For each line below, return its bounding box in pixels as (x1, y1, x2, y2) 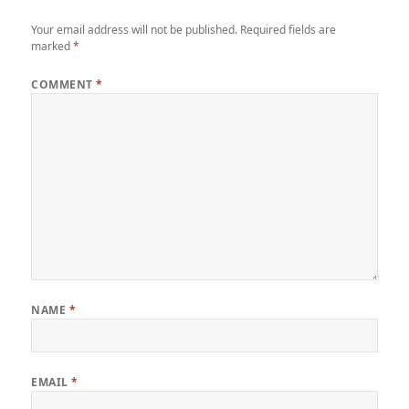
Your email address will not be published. (31, 21, 238, 37)
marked (31, 37, 74, 54)
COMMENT (31, 76, 97, 92)
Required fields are (240, 21, 337, 37)
